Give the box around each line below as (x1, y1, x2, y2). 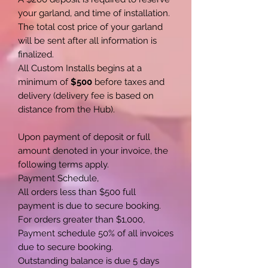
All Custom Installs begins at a (18, 62, 142, 74)
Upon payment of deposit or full (18, 131, 150, 142)
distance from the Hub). (18, 103, 117, 115)
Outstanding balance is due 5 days (18, 255, 159, 266)
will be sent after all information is (18, 35, 157, 46)
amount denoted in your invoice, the (18, 145, 168, 156)
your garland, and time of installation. (18, 7, 172, 19)
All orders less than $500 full (18, 186, 136, 197)
